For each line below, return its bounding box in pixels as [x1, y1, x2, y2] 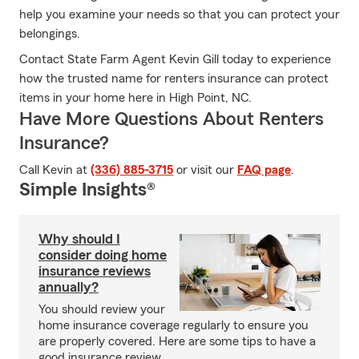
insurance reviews [38, 264, 151, 278]
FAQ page [237, 163, 291, 176]
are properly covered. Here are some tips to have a [38, 335, 316, 348]
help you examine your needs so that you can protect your [19, 8, 340, 21]
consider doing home [38, 248, 167, 262]
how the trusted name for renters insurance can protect [19, 72, 329, 85]
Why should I [38, 232, 120, 246]
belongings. [19, 27, 80, 40]
